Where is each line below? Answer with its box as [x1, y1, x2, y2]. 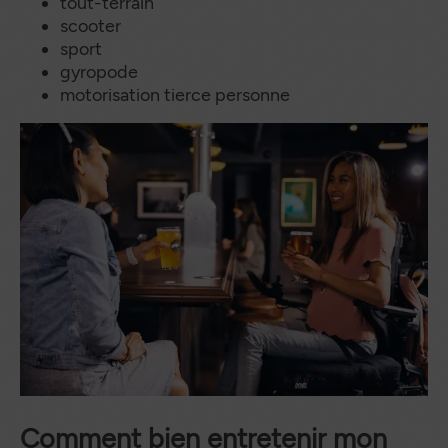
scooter [60, 15, 121, 38]
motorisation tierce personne [60, 84, 290, 107]
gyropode [60, 61, 138, 84]
